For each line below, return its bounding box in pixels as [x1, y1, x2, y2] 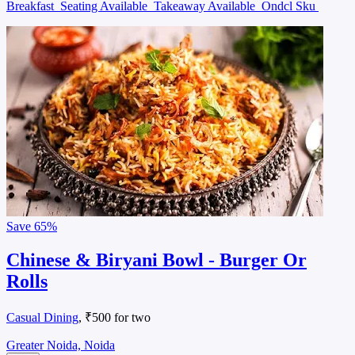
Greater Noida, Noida [6, 338, 115, 353]
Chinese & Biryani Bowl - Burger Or [6, 250, 307, 271]
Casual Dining [6, 311, 78, 325]
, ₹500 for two [78, 311, 151, 325]
